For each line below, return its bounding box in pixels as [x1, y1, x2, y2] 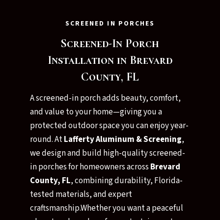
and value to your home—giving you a [29, 106, 162, 118]
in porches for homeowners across [29, 161, 150, 173]
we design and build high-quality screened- [29, 147, 185, 159]
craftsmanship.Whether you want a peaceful [29, 202, 183, 214]
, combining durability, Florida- [70, 175, 183, 187]
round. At [29, 134, 64, 145]
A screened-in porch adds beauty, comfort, [29, 92, 181, 104]
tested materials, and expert [29, 189, 132, 200]
